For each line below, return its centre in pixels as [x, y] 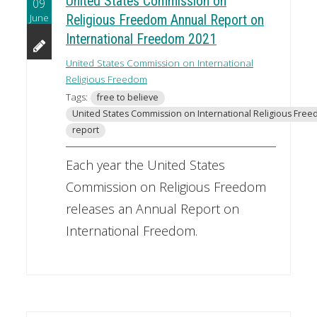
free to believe [127, 98]
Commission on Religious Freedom [166, 187]
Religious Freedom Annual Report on [165, 21]
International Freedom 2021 [141, 40]
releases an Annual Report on [152, 209]
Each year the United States [145, 165]
